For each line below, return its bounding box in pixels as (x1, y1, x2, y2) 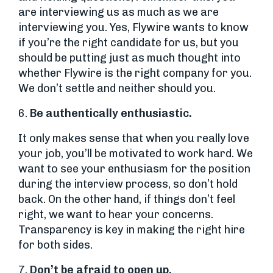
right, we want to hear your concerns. (18, 208, 213, 221)
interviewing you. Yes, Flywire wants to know (18, 21, 249, 34)
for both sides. (18, 238, 93, 252)
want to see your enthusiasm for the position (18, 162, 250, 175)
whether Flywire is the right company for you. (18, 66, 252, 80)
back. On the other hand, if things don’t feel (18, 193, 235, 206)
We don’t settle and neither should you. (18, 82, 216, 95)
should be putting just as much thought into (18, 51, 241, 65)
